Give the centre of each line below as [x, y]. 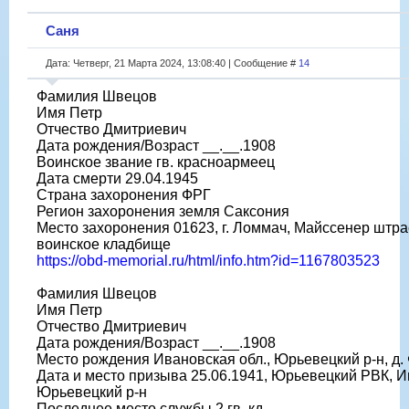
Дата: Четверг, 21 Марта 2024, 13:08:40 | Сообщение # [172, 63]
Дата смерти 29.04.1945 [117, 178]
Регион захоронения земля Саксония [163, 211]
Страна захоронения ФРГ [124, 194]
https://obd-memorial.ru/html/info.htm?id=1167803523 [208, 260]
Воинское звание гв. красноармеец [156, 162]
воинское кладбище [104, 244]
